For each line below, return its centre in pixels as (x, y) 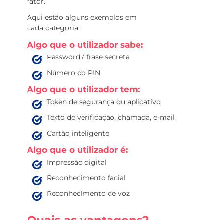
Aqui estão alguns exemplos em (82, 17)
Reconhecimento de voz (88, 193)
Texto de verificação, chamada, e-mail (111, 117)
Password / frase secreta (88, 57)
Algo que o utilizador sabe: (85, 45)
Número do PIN (73, 73)
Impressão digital (77, 162)
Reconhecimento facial (86, 178)
